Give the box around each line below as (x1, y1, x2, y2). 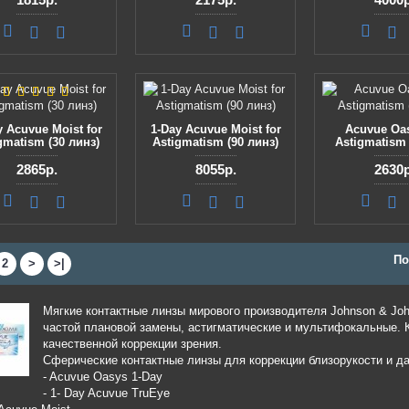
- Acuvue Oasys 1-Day (43, 370, 163, 383)
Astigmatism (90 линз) (152, 135, 278, 149)
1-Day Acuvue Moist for (150, 122, 281, 136)
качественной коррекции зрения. (43, 337, 222, 351)
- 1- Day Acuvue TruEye (43, 386, 170, 400)
